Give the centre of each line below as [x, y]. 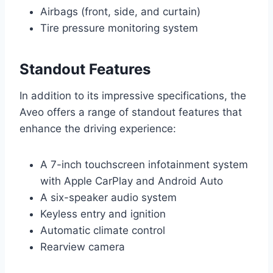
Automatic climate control [103, 231]
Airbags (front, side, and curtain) [120, 12]
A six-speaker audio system [108, 198]
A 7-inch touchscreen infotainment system [144, 165]
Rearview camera [83, 247]
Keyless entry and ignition [103, 214]
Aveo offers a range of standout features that [131, 112]
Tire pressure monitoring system [119, 28]
